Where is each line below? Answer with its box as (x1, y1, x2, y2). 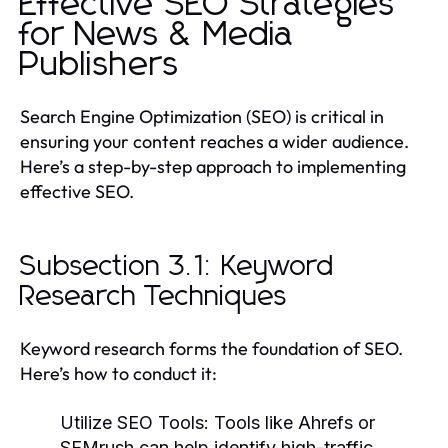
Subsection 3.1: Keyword (20, 252, 335, 281)
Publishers (20, 47, 180, 82)
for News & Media (20, 17, 294, 52)
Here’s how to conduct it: (20, 361, 217, 385)
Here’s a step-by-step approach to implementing (20, 154, 406, 178)
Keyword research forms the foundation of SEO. (20, 336, 403, 360)
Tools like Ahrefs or (209, 411, 375, 433)
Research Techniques (20, 282, 288, 311)
